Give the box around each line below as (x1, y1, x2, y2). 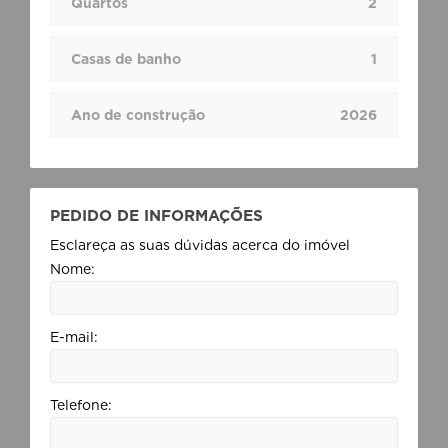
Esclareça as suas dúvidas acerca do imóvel (50, 237, 350, 253)
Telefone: (50, 397, 112, 413)
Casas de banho (71, 51, 181, 67)
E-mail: (50, 329, 98, 345)
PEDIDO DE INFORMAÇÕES (50, 206, 263, 225)
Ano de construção (71, 107, 205, 123)
